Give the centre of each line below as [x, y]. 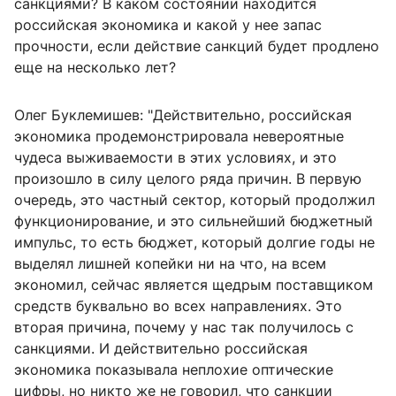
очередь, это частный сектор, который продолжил [194, 200]
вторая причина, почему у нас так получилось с [184, 327]
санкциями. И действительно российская [161, 349]
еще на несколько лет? [95, 68]
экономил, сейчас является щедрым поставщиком [194, 285]
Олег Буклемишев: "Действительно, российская [183, 115]
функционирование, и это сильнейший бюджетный [194, 221]
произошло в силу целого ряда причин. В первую [188, 179]
